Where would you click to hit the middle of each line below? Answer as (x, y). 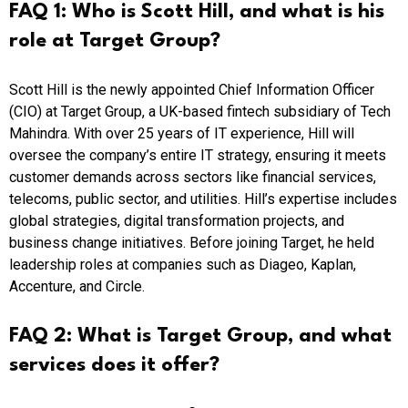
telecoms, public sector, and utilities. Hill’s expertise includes (203, 199)
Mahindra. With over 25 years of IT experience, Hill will (182, 133)
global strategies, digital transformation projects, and (177, 220)
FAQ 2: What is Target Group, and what (200, 336)
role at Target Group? (115, 41)
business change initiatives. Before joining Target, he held (192, 242)
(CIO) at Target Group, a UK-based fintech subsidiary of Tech (200, 111)
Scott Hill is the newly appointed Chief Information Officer (192, 89)
